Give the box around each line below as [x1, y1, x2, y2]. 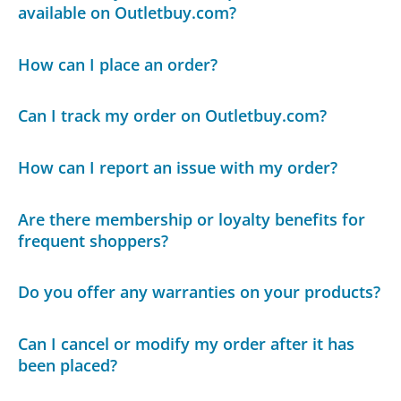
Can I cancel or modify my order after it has [18, 332, 355, 354]
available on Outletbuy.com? [18, 2, 237, 24]
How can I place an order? [18, 53, 218, 75]
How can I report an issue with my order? [18, 157, 338, 179]
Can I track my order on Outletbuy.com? [18, 105, 328, 127]
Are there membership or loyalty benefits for [18, 208, 366, 230]
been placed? [18, 354, 118, 376]
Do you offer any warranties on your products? [18, 281, 381, 303]
